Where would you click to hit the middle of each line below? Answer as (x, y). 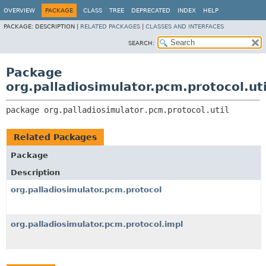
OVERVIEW (19, 10)
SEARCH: (141, 43)
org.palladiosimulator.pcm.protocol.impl (97, 224)
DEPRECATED (151, 10)
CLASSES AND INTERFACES (185, 26)
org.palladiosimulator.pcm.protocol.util (137, 110)
